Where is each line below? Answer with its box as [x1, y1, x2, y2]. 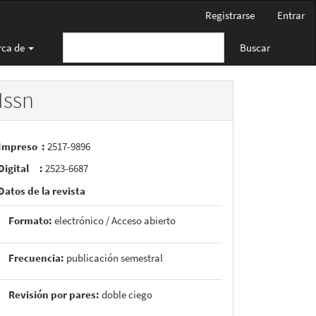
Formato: [8, 214, 52, 227]
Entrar [277, 8, 305, 22]
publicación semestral [64, 250, 165, 265]
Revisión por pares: [8, 288, 99, 301]
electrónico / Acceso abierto [52, 214, 176, 227]
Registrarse [205, 8, 255, 22]
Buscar [240, 40, 270, 54]
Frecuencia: [8, 250, 64, 265]
